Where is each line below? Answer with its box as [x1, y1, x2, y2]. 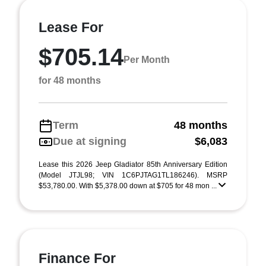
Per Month [123, 54, 170, 65]
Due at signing [53, 135, 126, 147]
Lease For [39, 20, 103, 35]
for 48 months [39, 75, 101, 85]
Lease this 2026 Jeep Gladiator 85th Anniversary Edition [39, 160, 227, 169]
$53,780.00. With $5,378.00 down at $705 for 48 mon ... [39, 182, 218, 190]
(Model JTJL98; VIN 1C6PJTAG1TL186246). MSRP [39, 171, 227, 179]
